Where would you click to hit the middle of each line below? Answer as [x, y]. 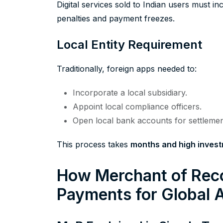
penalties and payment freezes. [116, 19]
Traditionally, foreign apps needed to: [127, 69]
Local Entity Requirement [129, 45]
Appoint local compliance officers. [137, 107]
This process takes [94, 145]
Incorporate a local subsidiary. [130, 93]
